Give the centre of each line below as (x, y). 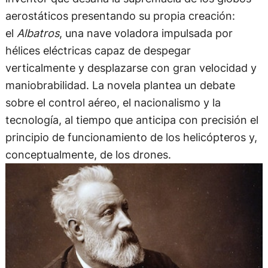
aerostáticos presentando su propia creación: (120, 15)
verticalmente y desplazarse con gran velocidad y (131, 67)
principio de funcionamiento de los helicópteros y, (131, 137)
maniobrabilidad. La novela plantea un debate (120, 85)
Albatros (38, 33)
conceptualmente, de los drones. (88, 154)
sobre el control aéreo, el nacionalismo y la (113, 102)
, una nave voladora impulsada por (146, 33)
